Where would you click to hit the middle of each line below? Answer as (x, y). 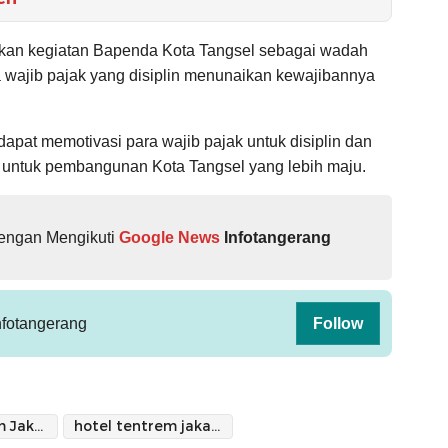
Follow (338, 323)
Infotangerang (277, 237)
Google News (167, 237)
